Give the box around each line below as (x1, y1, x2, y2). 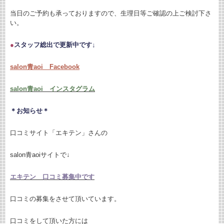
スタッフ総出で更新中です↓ (14, 41, 95, 48)
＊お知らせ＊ (10, 107, 49, 114)
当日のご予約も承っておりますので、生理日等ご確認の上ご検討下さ (10, 9, 211, 17)
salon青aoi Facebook (10, 63, 79, 70)
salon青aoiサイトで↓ (10, 151, 70, 158)
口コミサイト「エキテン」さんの (10, 129, 107, 136)
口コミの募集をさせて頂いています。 (10, 195, 120, 202)
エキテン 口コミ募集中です (10, 173, 94, 180)
